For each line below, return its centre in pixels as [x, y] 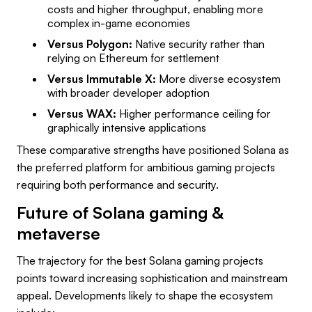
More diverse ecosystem [218, 78]
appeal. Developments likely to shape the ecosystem [145, 295]
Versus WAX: [82, 113]
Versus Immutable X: [102, 78]
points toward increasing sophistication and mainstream [152, 278]
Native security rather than [198, 44]
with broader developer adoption [128, 92]
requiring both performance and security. [118, 184]
